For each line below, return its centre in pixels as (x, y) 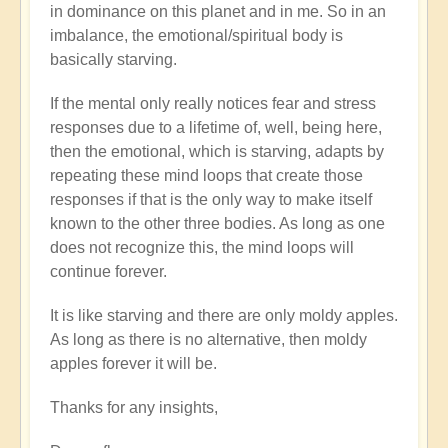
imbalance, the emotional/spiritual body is (196, 35)
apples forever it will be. (133, 363)
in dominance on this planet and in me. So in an (218, 11)
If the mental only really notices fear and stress (213, 103)
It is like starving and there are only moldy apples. (224, 315)
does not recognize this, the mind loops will (202, 247)
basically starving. (113, 59)
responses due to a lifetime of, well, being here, (216, 127)
